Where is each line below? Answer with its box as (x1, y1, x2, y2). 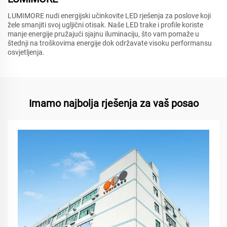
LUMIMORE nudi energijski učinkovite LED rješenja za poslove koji (8, 12, 211, 20)
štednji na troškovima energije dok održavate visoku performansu (8, 39, 212, 48)
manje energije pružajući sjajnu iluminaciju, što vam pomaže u (8, 30, 199, 39)
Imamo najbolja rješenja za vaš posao (28, 97, 199, 110)
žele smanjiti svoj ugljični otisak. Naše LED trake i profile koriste (8, 21, 203, 29)
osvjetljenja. (8, 48, 45, 57)
